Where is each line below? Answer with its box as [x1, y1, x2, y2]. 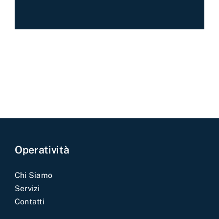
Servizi [14, 183, 40, 193]
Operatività [14, 143, 69, 156]
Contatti [14, 197, 44, 206]
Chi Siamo [14, 170, 53, 180]
